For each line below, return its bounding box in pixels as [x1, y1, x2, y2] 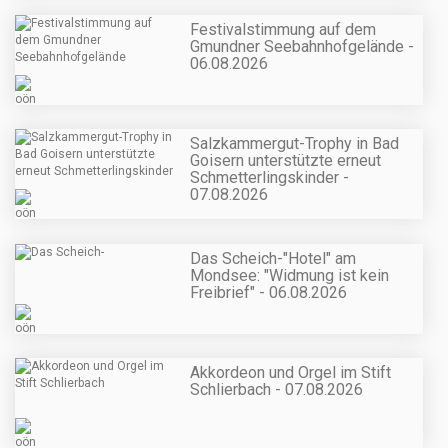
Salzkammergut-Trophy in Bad [190, 134, 399, 154]
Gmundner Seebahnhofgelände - [190, 37, 414, 57]
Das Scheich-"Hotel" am [190, 248, 356, 268]
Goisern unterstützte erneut [190, 151, 381, 171]
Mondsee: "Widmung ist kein [190, 265, 389, 285]
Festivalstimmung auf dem [190, 20, 376, 40]
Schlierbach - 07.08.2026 [190, 379, 363, 399]
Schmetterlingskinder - [190, 168, 349, 188]
